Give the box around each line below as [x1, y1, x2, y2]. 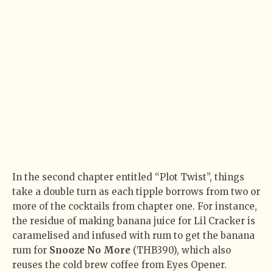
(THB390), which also [133, 244, 231, 256]
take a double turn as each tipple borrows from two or [12, 185, 260, 197]
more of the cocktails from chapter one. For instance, [12, 200, 257, 212]
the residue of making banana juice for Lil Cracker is [12, 214, 255, 227]
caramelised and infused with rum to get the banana [12, 229, 255, 241]
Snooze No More [49, 244, 133, 256]
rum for [12, 244, 49, 256]
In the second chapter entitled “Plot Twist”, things [12, 171, 244, 183]
